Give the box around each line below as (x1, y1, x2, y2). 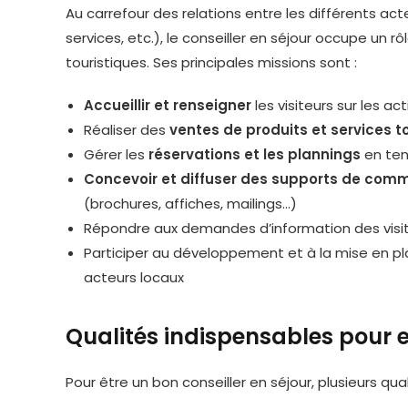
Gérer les (84, 145, 148, 164)
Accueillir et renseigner (84, 96, 251, 115)
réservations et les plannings (148, 145, 361, 164)
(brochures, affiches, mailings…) (84, 194, 297, 213)
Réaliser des (84, 120, 169, 139)
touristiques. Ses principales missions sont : (66, 53, 357, 72)
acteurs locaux (84, 268, 184, 287)
